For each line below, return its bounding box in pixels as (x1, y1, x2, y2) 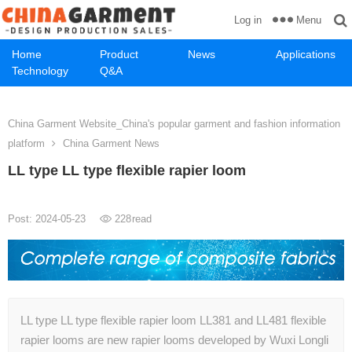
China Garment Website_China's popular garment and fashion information (8, 118, 340, 130)
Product (100, 48, 138, 60)
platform (8, 137, 45, 149)
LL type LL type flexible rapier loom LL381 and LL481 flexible (20, 313, 326, 328)
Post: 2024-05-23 (8, 213, 89, 225)
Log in (234, 14, 262, 26)
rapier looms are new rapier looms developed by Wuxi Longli (20, 333, 328, 347)
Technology (12, 64, 68, 77)
